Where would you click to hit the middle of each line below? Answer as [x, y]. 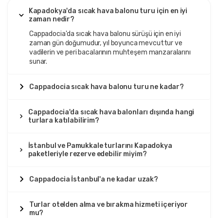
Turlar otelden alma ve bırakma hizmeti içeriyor [109, 204]
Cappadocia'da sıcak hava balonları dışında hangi [111, 112]
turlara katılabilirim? [64, 120]
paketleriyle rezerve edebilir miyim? [87, 154]
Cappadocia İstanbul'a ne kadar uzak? [94, 179]
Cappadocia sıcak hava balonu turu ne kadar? [107, 87]
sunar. [38, 61]
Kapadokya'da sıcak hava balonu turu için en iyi [108, 11]
